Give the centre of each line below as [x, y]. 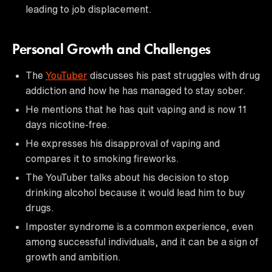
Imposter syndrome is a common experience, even [139, 226]
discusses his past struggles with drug [174, 75]
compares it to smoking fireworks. [102, 158]
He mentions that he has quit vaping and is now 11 [136, 109]
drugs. [40, 207]
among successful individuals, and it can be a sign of [142, 241]
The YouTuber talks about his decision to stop [127, 177]
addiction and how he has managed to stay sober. [136, 90]
